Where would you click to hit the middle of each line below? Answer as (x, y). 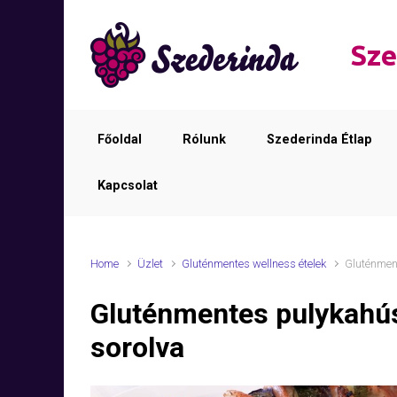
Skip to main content (68, 12)
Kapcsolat (128, 186)
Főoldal (120, 140)
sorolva (137, 347)
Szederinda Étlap (319, 140)
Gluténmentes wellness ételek (254, 264)
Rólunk (204, 140)
